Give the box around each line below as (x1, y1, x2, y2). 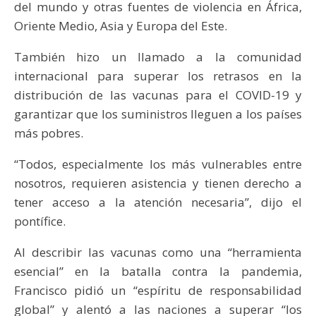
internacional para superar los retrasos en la (14, 67, 302, 84)
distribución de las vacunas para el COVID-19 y (14, 86, 302, 103)
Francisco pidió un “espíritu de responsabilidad (14, 281, 302, 298)
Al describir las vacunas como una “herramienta (14, 243, 302, 260)
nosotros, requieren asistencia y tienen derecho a (14, 174, 302, 191)
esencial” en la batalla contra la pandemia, (14, 262, 302, 279)
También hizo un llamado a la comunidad (14, 48, 302, 65)
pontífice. (14, 212, 66, 229)
